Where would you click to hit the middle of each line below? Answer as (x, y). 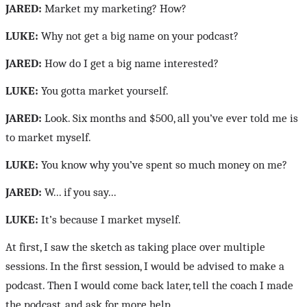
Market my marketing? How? (114, 9)
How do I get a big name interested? (130, 64)
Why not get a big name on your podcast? (138, 36)
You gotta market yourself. (103, 91)
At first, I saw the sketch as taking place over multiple (135, 247)
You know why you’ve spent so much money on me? (163, 165)
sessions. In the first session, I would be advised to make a (145, 267)
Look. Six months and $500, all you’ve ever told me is (170, 119)
